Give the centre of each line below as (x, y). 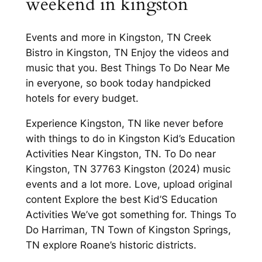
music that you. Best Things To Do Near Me (127, 68)
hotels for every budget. (82, 99)
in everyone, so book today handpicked (118, 83)
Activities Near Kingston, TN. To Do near (120, 154)
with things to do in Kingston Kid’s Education (130, 139)
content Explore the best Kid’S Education (121, 200)
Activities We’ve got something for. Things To (131, 215)
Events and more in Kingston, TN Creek (118, 38)
